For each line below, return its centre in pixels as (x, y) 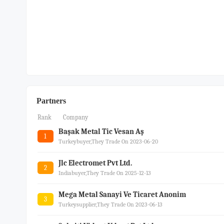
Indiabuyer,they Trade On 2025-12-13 (104, 173)
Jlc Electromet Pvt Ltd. (95, 163)
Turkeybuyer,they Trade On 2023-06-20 (108, 141)
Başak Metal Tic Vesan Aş (101, 131)
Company (76, 117)
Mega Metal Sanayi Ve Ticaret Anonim (122, 194)
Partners (51, 101)
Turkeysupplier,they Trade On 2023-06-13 (110, 204)
